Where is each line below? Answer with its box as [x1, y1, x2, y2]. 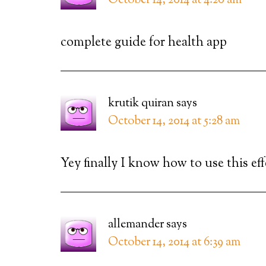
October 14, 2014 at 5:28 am [108, 113, 240, 130]
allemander [108, 216, 164, 233]
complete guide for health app [61, 33, 227, 52]
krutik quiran [108, 95, 174, 112]
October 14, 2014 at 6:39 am [108, 234, 240, 251]
